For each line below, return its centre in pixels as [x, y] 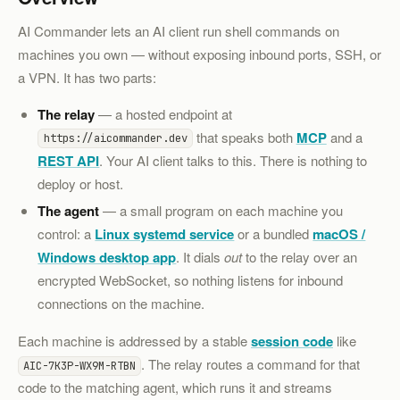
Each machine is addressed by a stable [134, 341]
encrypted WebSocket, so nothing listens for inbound [191, 280]
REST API [69, 160]
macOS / [339, 234]
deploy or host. [81, 183]
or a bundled [274, 234]
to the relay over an [300, 257]
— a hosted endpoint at [164, 113]
